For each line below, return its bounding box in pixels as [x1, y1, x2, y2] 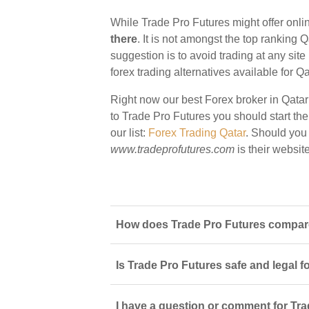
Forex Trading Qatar [148, 127, 246, 139]
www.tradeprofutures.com [110, 143, 235, 155]
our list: [110, 127, 148, 139]
